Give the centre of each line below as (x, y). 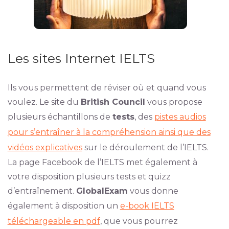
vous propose (174, 102)
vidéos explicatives (45, 147)
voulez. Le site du (44, 102)
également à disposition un (64, 206)
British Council (113, 102)
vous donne (153, 191)
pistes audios (180, 117)
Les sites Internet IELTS (81, 58)
